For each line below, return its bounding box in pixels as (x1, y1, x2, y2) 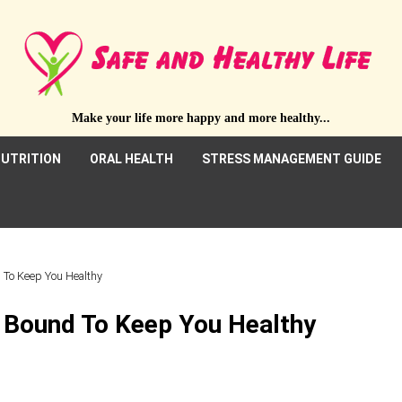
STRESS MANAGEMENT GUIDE (202, 152, 381, 166)
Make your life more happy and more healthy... (72, 111, 330, 125)
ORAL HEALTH (90, 152, 173, 166)
